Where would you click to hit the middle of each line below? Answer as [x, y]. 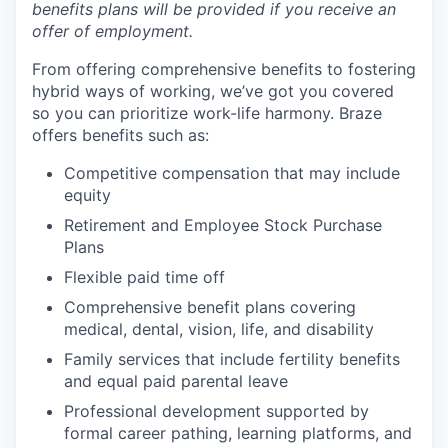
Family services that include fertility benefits [232, 359]
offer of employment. [112, 31]
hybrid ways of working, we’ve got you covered [213, 91]
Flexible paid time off [144, 277]
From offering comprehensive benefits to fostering [224, 69]
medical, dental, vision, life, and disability [219, 329]
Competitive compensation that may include [232, 173]
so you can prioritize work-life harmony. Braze [207, 113]
